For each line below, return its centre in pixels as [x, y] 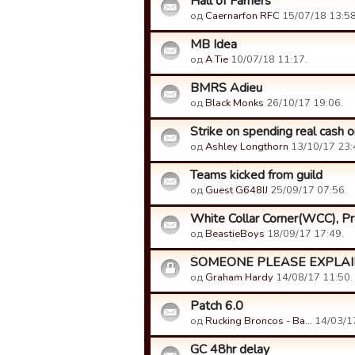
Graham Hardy [239, 277]
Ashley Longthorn [247, 147]
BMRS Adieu [226, 88]
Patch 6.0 [217, 306]
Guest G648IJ [237, 190]
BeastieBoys [235, 234]
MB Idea [214, 44]
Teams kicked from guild [256, 175]
